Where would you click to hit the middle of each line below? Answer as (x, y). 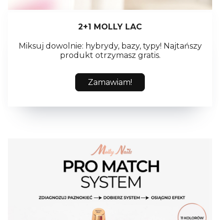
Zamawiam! (110, 82)
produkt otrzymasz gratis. (110, 55)
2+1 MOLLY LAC (110, 27)
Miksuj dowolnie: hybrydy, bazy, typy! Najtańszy (110, 46)
